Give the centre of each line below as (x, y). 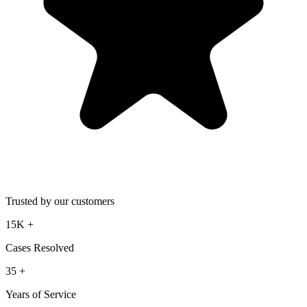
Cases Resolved (40, 247)
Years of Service (41, 294)
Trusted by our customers (60, 201)
